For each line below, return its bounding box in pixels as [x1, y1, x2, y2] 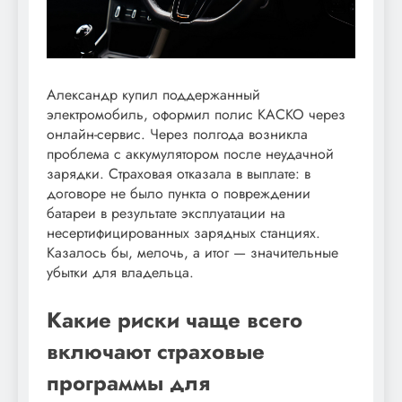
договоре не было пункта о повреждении [47, 182, 310, 204]
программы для [47, 366, 210, 398]
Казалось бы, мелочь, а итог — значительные [47, 241, 338, 263]
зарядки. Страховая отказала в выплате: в [47, 162, 310, 184]
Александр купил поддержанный [47, 83, 260, 105]
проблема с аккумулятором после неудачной [47, 143, 334, 164]
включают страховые [47, 335, 265, 367]
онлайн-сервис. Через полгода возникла [47, 123, 308, 144]
